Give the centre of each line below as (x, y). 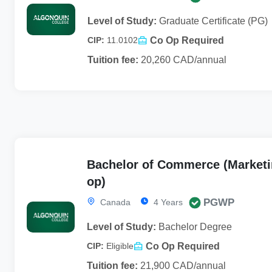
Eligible (120, 246)
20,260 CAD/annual (182, 59)
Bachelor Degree (194, 226)
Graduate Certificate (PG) (212, 21)
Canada (114, 202)
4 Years (167, 202)
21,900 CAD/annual (182, 265)
